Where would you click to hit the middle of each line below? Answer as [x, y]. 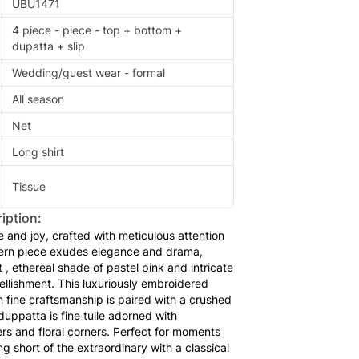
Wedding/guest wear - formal [89, 73]
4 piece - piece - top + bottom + [97, 30]
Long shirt [38, 152]
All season [38, 99]
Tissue [29, 187]
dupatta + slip [48, 46]
